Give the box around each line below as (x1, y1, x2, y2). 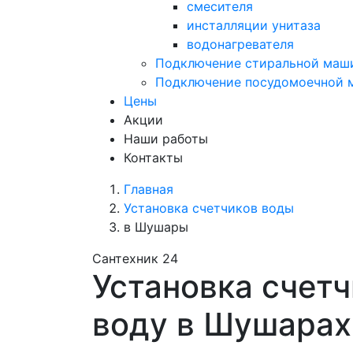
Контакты (124, 150, 183, 165)
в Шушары (124, 219, 188, 235)
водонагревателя (187, 36, 294, 52)
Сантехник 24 (92, 251, 178, 266)
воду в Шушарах (92, 305, 351, 344)
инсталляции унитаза (187, 17, 321, 33)
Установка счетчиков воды (124, 200, 294, 216)
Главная (124, 181, 173, 197)
